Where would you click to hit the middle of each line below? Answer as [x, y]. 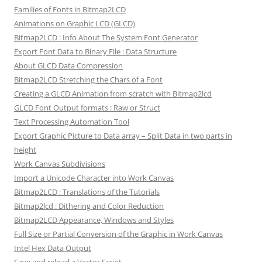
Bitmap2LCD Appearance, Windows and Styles [94, 220]
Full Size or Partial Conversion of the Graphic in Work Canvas [118, 234]
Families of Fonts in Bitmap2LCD [70, 10]
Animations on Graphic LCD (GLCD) [75, 24]
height [25, 150]
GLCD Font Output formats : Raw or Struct [87, 108]
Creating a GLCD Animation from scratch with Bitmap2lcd [113, 94]
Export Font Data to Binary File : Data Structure [95, 52]
